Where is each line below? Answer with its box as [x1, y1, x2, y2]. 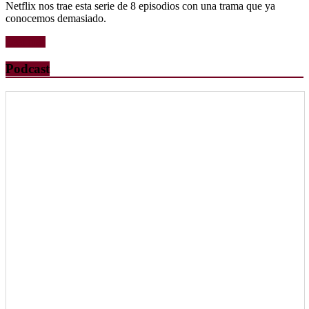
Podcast [6, 61, 50, 77]
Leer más [6, 36, 46, 48]
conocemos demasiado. [6, 12, 106, 25]
